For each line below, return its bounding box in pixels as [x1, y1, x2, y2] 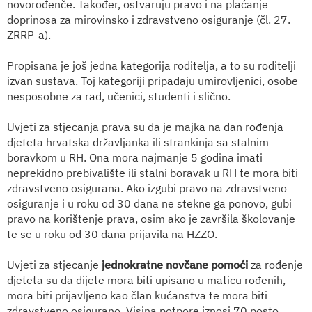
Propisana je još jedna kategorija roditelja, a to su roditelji [7, 58, 296, 72]
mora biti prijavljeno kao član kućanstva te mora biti [7, 288, 267, 302]
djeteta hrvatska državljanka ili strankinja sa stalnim [7, 134, 269, 149]
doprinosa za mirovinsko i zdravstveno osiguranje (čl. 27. [7, 12, 290, 26]
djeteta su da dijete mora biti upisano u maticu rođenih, [7, 272, 286, 287]
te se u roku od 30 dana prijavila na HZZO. [7, 226, 217, 241]
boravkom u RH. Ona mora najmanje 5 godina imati [7, 150, 263, 164]
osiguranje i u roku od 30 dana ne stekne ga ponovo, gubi [7, 196, 292, 210]
